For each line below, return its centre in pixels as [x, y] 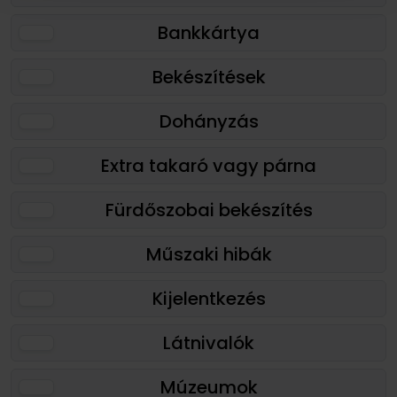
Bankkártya [209, 33]
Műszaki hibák [209, 255]
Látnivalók [209, 343]
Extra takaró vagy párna [209, 166]
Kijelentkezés [209, 299]
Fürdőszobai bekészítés [209, 210]
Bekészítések [209, 78]
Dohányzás [209, 122]
